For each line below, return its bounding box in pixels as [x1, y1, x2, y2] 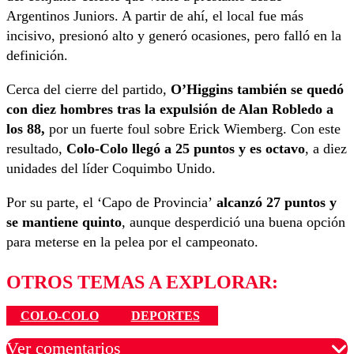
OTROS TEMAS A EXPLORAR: [6, 272, 278, 293]
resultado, [6, 141, 66, 157]
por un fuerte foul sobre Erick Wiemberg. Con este [45, 121, 341, 137]
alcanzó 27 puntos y [213, 194, 337, 211]
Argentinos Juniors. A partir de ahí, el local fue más [6, 8, 303, 24]
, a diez [305, 141, 347, 157]
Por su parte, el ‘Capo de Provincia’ [6, 194, 213, 211]
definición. [6, 47, 68, 64]
